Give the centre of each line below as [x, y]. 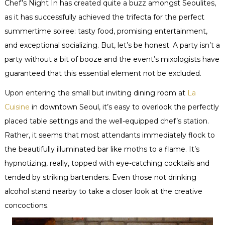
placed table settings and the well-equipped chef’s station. [106, 121]
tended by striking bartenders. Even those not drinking [100, 177]
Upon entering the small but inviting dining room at [96, 93]
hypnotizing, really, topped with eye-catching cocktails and [107, 163]
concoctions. [26, 205]
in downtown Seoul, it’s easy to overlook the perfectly [124, 107]
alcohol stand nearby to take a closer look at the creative [103, 191]
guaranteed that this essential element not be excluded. [103, 74]
